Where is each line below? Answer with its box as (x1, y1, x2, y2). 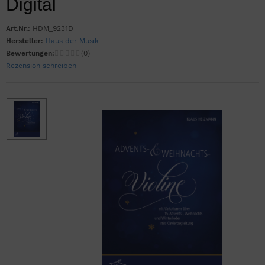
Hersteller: (6, 37, 43, 46)
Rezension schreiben (6, 62, 76, 70)
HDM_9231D (33, 24, 73, 33)
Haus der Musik (46, 37, 99, 46)
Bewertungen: (6, 49, 54, 58)
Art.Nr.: (6, 24, 30, 33)
